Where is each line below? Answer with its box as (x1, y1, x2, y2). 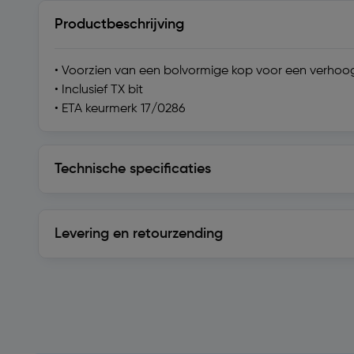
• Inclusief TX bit (55, 83, 143, 96)
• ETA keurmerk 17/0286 (55, 102, 185, 115)
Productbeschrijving (55, 17, 184, 32)
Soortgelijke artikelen (37, 285, 156, 299)
